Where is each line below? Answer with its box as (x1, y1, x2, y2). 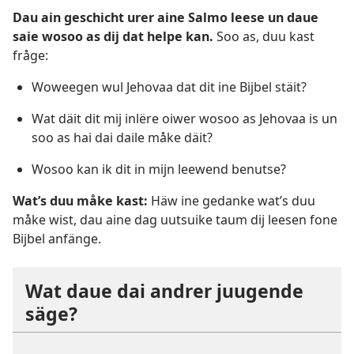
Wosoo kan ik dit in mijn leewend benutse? (32, 160, 286, 179)
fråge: (13, 47, 48, 65)
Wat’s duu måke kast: (13, 192, 148, 210)
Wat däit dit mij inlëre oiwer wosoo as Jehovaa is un (32, 110, 337, 128)
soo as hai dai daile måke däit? (32, 129, 213, 147)
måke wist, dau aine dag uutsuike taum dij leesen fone (13, 211, 337, 229)
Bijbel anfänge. (13, 230, 101, 248)
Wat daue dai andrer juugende (25, 278, 303, 304)
